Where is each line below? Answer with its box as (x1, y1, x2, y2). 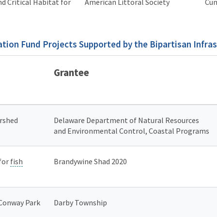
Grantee (54, 65, 89, 79)
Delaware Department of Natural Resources (54, 115, 199, 125)
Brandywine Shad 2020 (54, 156, 127, 166)
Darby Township (54, 197, 108, 207)
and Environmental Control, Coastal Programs (54, 125, 209, 136)
